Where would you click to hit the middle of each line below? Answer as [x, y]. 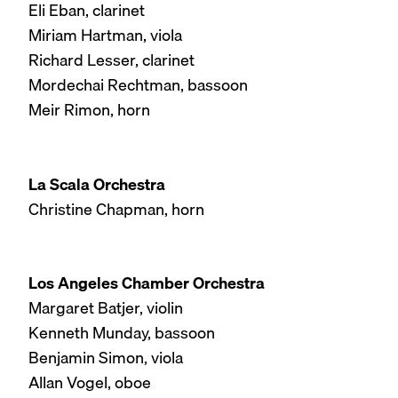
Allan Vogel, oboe [90, 383]
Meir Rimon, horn [89, 110]
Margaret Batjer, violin [106, 308]
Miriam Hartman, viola [105, 36]
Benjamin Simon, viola [106, 358]
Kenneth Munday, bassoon [122, 333]
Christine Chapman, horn [116, 209]
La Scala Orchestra [97, 184]
